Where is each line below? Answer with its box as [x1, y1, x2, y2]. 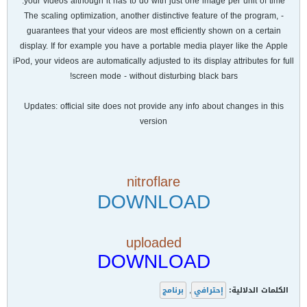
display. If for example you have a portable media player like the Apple [19, 38, 288, 53]
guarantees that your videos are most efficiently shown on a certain [26, 23, 281, 38]
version [140, 114, 167, 129]
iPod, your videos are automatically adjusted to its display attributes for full [13, 53, 294, 69]
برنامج [162, 283, 184, 297]
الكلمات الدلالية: [229, 283, 288, 297]
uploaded [125, 235, 182, 250]
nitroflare [127, 174, 180, 189]
